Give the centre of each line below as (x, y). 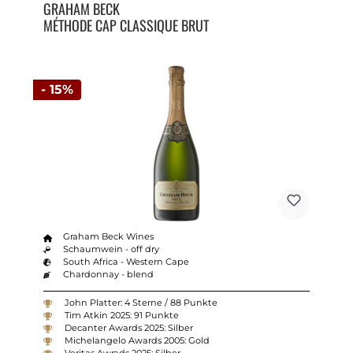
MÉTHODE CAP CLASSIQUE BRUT (126, 26)
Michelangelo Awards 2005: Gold (137, 341)
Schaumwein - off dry (111, 249)
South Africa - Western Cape (126, 262)
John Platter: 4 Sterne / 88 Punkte (141, 303)
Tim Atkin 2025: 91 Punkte (121, 316)
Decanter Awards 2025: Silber (128, 328)
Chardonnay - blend (109, 275)
